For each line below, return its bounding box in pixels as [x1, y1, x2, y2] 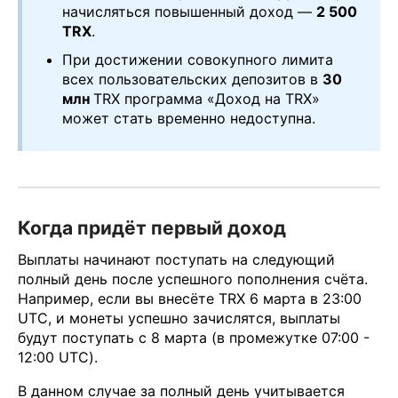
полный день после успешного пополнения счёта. [18, 269, 368, 288]
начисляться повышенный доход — [62, 3, 316, 21]
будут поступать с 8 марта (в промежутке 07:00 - [18, 328, 370, 346]
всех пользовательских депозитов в [62, 70, 322, 89]
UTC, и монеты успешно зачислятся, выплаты [18, 308, 340, 327]
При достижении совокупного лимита [62, 51, 333, 69]
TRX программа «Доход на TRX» [93, 90, 320, 108]
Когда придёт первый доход [18, 217, 286, 240]
